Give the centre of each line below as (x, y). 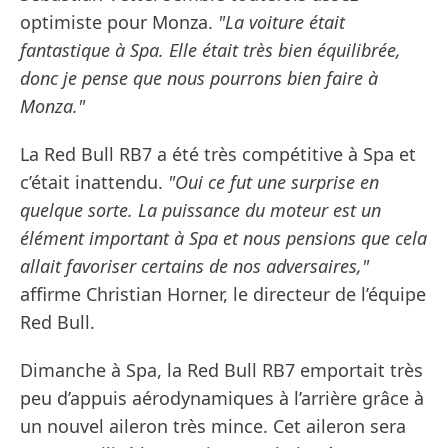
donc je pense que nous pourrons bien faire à (199, 78)
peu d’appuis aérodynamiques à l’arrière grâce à (222, 398)
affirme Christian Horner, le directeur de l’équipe (223, 294)
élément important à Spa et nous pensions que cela (223, 238)
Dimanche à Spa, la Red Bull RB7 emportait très (221, 370)
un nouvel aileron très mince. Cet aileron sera (213, 426)
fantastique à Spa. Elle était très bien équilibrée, (210, 50)
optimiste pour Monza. (119, 22)
